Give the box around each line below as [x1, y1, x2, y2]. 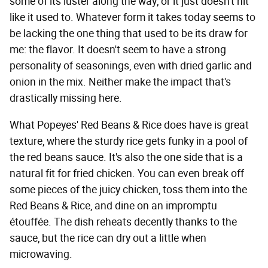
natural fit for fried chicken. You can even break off [10, 167, 244, 181]
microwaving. [10, 248, 72, 261]
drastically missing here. [10, 92, 122, 105]
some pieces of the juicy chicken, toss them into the [10, 183, 247, 197]
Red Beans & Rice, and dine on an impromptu [10, 199, 217, 213]
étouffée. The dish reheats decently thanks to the [10, 215, 237, 229]
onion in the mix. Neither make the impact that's [10, 75, 231, 89]
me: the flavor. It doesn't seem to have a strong [10, 43, 226, 57]
